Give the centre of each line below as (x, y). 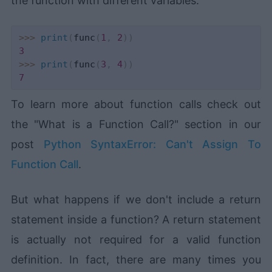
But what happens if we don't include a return (136, 200)
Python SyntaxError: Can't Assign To (152, 144)
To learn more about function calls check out (136, 104)
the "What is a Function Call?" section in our (136, 124)
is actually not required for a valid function (136, 240)
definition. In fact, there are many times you (136, 260)
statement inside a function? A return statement (136, 220)
